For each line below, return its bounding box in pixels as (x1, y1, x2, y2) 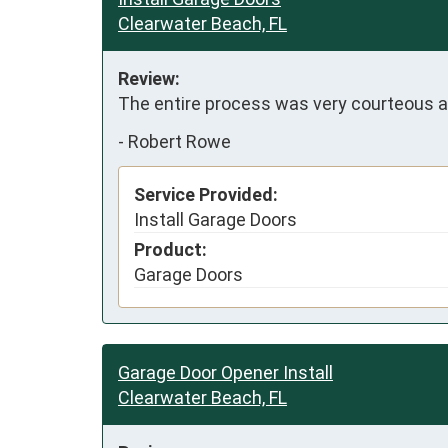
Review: (118, 68, 180, 90)
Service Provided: (134, 184, 278, 206)
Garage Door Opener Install (118, 362, 333, 384)
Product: (134, 239, 207, 261)
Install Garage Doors (134, 209, 297, 231)
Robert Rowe (128, 130, 231, 152)
